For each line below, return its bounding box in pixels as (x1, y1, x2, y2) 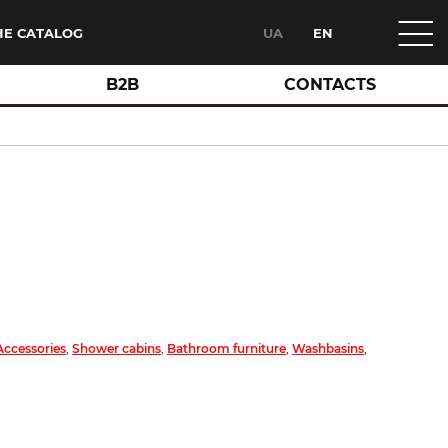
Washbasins (292, 341, 364, 356)
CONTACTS (283, 75, 376, 94)
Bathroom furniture (167, 341, 286, 356)
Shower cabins (72, 341, 161, 356)
